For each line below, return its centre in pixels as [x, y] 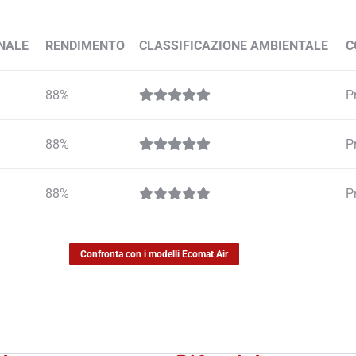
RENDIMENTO [85, 46]
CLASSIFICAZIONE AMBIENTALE [234, 46]
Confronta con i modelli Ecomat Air [154, 255]
